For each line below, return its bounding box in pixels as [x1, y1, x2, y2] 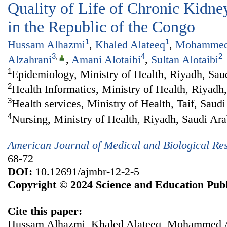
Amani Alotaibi [71, 53, 141, 66]
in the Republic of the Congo [8, 18, 195, 36]
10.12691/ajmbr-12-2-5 [32, 165, 139, 178]
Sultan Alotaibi [151, 53, 218, 66]
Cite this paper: [8, 205, 82, 218]
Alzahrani [8, 53, 52, 66]
